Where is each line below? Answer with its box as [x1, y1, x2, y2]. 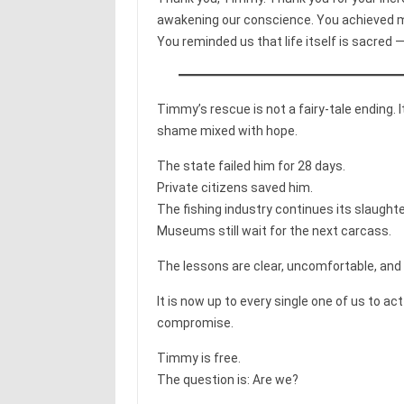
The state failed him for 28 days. [156, 158, 345, 173]
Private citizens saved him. [156, 179, 313, 195]
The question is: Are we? [156, 372, 298, 387]
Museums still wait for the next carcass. [156, 223, 391, 238]
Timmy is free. [156, 350, 241, 365]
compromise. [156, 315, 234, 330]
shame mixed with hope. [156, 123, 298, 138]
